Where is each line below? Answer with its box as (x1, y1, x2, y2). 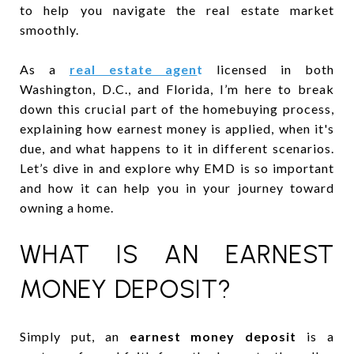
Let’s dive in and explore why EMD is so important (20, 160, 334, 175)
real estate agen (69, 61, 198, 77)
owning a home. (20, 199, 114, 215)
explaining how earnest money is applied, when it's (20, 120, 334, 136)
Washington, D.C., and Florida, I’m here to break (20, 81, 334, 96)
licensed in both (203, 61, 335, 77)
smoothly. (20, 21, 79, 37)
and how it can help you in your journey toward (20, 179, 334, 195)
